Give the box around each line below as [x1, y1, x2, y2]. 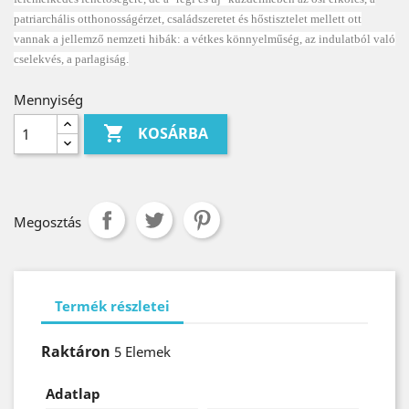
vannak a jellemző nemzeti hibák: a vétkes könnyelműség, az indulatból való [14, 32, 395, 46]
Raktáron [41, 341, 110, 362]
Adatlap [46, 384, 100, 403]
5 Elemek [114, 342, 171, 361]
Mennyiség [14, 90, 83, 109]
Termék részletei [55, 296, 170, 315]
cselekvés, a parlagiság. [14, 52, 129, 66]
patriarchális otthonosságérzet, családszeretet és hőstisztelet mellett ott [14, 12, 362, 26]
